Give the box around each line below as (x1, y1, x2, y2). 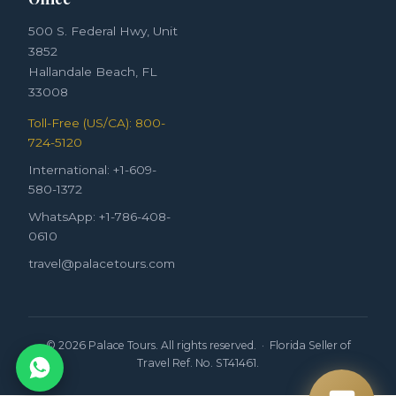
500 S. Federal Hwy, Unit (28, 23, 178, 38)
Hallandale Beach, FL (28, 64, 157, 79)
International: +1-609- (28, 162, 156, 177)
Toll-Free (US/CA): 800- (28, 115, 165, 130)
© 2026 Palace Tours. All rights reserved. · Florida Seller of (45, 338, 351, 352)
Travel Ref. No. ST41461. (137, 355, 259, 369)
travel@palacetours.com (28, 255, 175, 270)
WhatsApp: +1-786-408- (28, 209, 171, 224)
